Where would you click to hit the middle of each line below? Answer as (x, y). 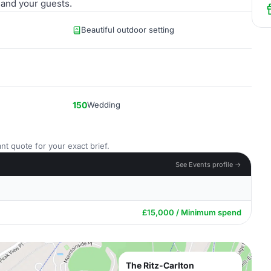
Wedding (104, 105)
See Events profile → (208, 164)
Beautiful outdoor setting (128, 30)
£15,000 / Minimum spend (192, 212)
